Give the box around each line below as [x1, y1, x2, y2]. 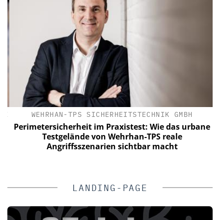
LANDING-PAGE [72, 182, 148, 193]
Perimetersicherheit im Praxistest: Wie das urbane [12, 121, 208, 132]
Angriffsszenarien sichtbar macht [44, 141, 176, 152]
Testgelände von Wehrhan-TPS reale [40, 131, 180, 142]
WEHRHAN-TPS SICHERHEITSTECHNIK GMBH [29, 110, 191, 119]
